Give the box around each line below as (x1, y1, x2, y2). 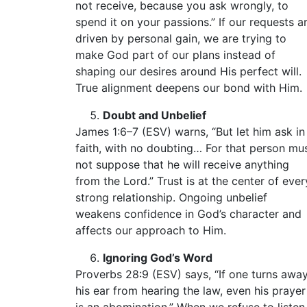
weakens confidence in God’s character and (75, 207, 302, 221)
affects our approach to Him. (75, 223, 226, 237)
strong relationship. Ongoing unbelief (75, 191, 267, 204)
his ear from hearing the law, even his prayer (75, 284, 306, 297)
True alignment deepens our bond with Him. (75, 81, 302, 95)
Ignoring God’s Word (103, 251, 212, 265)
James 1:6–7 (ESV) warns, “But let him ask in (75, 125, 305, 138)
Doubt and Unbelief (103, 108, 206, 122)
